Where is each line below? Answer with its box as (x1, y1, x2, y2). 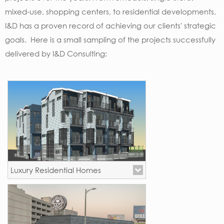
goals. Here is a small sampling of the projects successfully (5, 34, 215, 45)
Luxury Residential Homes (10, 165, 101, 175)
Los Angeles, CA (11, 186, 65, 196)
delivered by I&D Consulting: (5, 48, 107, 59)
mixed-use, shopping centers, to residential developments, (5, 6, 216, 17)
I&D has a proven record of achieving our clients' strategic (5, 20, 216, 31)
